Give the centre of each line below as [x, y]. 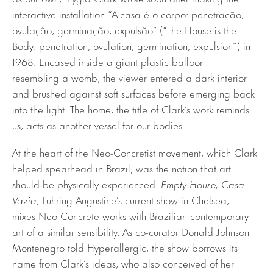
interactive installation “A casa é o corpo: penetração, [128, 13]
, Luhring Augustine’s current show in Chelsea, [133, 199]
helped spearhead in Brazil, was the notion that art [122, 167]
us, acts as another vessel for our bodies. [98, 124]
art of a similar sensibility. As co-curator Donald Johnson [131, 231]
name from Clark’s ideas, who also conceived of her [123, 262]
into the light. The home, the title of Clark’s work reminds [131, 108]
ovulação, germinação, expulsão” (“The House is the [124, 29]
